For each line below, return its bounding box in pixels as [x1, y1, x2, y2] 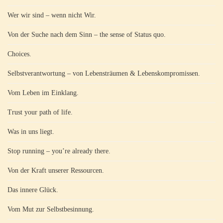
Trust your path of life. [7, 108, 73, 116]
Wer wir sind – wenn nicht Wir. [7, 11, 96, 19]
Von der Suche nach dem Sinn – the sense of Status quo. [7, 30, 166, 38]
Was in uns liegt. [7, 127, 54, 135]
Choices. [7, 50, 31, 58]
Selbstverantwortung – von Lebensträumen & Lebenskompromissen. [7, 69, 200, 77]
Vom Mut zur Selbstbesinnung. [7, 205, 94, 213]
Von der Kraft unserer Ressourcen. [7, 166, 104, 174]
